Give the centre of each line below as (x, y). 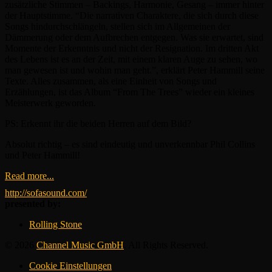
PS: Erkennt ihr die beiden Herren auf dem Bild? (98, 123)
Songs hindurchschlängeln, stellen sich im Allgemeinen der (117, 26)
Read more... (29, 175)
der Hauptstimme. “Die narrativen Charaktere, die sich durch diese (132, 15)
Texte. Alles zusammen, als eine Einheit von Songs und (111, 81)
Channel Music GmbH (80, 245)
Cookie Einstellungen (70, 265)
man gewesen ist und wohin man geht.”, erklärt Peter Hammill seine (135, 70)
